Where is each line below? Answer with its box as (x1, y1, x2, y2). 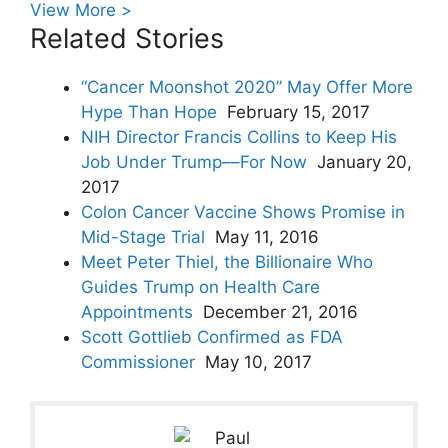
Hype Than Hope (81, 102, 217, 123)
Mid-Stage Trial (81, 227, 205, 248)
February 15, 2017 (227, 102, 370, 123)
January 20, (317, 152, 412, 173)
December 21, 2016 (203, 302, 358, 323)
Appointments (81, 302, 193, 323)
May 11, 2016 (215, 227, 319, 248)
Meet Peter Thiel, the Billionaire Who (81, 252, 373, 273)
